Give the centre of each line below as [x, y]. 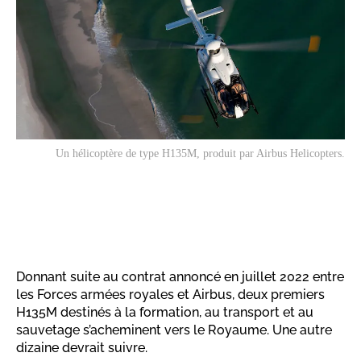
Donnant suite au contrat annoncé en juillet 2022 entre [180, 277]
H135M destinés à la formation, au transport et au [165, 313]
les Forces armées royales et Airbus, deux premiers [170, 295]
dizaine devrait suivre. [82, 348]
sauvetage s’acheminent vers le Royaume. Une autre [174, 330]
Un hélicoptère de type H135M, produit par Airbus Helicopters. [200, 154]
